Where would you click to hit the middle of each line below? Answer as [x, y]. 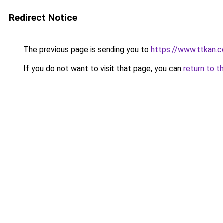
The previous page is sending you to [86, 50]
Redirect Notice [43, 18]
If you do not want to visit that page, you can [102, 68]
